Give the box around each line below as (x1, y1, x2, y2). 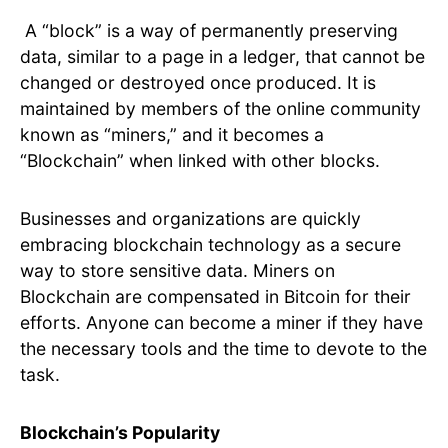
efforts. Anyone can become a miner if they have (20, 312, 423, 334)
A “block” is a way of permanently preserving (20, 20, 398, 42)
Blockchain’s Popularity (20, 422, 220, 444)
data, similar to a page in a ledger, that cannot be (20, 46, 425, 68)
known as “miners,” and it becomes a (20, 124, 324, 146)
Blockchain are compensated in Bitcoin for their (20, 286, 411, 308)
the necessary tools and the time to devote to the (20, 338, 427, 360)
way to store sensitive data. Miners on (20, 260, 335, 282)
